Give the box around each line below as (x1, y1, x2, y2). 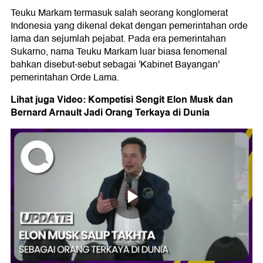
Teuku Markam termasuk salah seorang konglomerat (11, 5, 228, 21)
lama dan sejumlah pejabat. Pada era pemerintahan (11, 31, 226, 46)
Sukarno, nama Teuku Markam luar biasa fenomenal (11, 43, 227, 59)
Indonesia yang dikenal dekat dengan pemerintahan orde (11, 18, 248, 33)
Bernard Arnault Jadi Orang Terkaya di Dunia (11, 104, 210, 120)
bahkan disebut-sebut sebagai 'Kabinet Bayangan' (11, 56, 220, 72)
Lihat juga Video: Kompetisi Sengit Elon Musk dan (11, 91, 233, 107)
